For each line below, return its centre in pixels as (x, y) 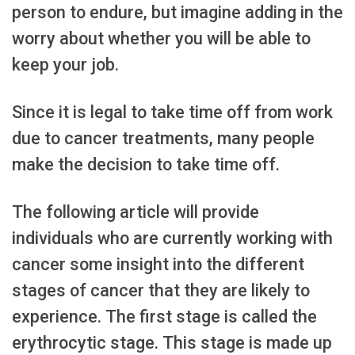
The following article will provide (136, 212)
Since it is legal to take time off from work (172, 113)
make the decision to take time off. (146, 165)
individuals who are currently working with (172, 239)
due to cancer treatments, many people (163, 139)
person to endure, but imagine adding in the (177, 13)
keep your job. (65, 65)
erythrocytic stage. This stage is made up (172, 343)
